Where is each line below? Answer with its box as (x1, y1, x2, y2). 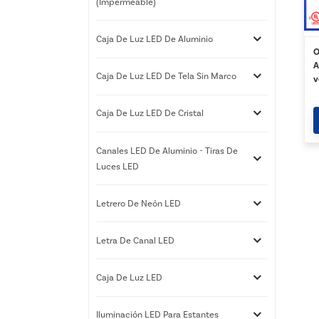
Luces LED (96, 160, 139, 172)
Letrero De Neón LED (96, 197, 181, 209)
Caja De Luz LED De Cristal (96, 108, 204, 120)
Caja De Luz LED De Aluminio (96, 33, 213, 45)
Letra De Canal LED (96, 234, 174, 246)
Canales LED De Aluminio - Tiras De (96, 145, 238, 157)
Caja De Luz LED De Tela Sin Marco (96, 70, 236, 83)
